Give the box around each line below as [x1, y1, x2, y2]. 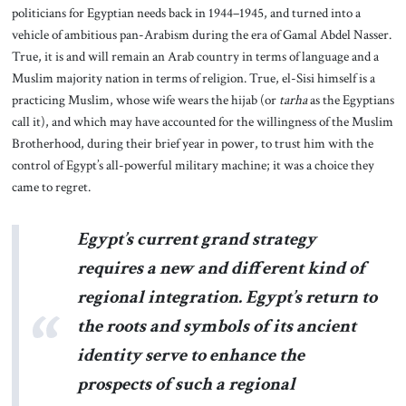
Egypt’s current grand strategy [76, 227, 316, 251]
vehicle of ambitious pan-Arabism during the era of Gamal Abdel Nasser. [11, 24, 391, 43]
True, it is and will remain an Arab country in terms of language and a [11, 46, 379, 65]
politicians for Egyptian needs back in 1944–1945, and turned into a [11, 3, 361, 22]
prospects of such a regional [76, 372, 295, 396]
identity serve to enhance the [76, 343, 304, 367]
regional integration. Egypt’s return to [76, 285, 377, 309]
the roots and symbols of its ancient [76, 314, 356, 338]
